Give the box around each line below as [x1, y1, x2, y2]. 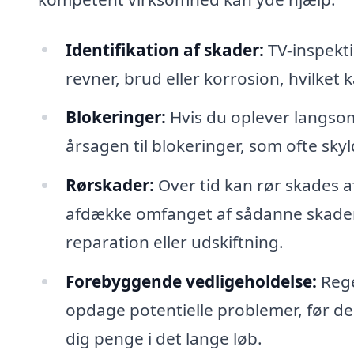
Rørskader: [65, 174, 154, 197]
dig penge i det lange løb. [65, 327, 262, 350]
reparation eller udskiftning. [65, 231, 284, 254]
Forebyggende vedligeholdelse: [65, 270, 317, 293]
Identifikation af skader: [65, 38, 264, 61]
